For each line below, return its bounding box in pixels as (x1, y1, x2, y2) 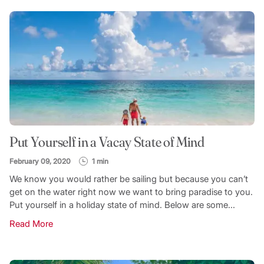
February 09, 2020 (9, 156, 71, 166)
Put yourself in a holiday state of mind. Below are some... (9, 199, 235, 210)
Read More (9, 217, 53, 229)
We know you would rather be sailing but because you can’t (9, 173, 248, 184)
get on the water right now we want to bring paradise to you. (9, 186, 253, 197)
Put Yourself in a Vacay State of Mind (9, 133, 204, 150)
